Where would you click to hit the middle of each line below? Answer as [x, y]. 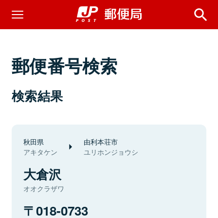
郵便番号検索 [65, 65]
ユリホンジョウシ [111, 152]
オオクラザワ [44, 188]
